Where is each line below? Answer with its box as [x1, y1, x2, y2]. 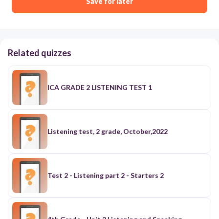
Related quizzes [8, 47, 71, 58]
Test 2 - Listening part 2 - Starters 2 [126, 171, 164, 179]
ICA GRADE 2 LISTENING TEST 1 [47, 83, 152, 91]
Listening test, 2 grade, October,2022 [47, 127, 168, 135]
